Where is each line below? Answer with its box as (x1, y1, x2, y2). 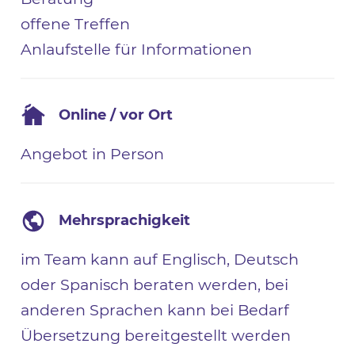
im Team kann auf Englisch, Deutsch (21, 249, 300, 269)
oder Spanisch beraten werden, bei (21, 274, 289, 294)
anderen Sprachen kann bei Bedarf (21, 300, 290, 319)
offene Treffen (21, 13, 131, 33)
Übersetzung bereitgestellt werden (21, 325, 292, 345)
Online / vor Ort (59, 106, 174, 124)
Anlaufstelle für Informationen (21, 39, 253, 59)
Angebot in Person (21, 144, 165, 164)
